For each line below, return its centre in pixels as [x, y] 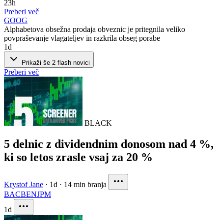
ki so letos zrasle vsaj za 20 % [78, 157]
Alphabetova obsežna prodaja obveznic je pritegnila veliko [95, 29]
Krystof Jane [24, 184]
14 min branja [85, 184]
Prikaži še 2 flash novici [55, 62]
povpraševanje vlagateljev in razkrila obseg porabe [82, 38]
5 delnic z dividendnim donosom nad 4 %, [109, 144]
